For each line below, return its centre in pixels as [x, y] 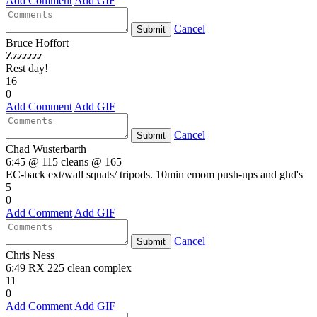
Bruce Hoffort [37, 42]
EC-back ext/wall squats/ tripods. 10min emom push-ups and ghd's [154, 174]
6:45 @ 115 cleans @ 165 [64, 161]
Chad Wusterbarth [46, 149]
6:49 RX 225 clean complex [69, 267]
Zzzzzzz [24, 55]
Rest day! [27, 68]
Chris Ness [30, 255]
